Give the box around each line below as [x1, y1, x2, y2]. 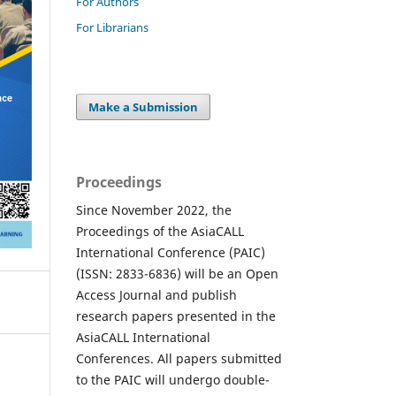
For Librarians [76, 19, 148, 36]
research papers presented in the [76, 308, 276, 325]
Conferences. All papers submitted [76, 350, 282, 368]
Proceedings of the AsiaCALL [76, 223, 244, 240]
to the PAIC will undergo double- [76, 371, 270, 389]
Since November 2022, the [76, 202, 232, 219]
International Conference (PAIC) [76, 244, 265, 262]
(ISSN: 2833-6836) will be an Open [76, 265, 278, 283]
